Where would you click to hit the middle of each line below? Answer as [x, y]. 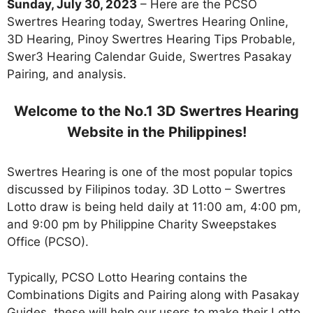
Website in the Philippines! [156, 132]
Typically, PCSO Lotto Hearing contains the [127, 277]
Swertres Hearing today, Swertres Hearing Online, [148, 21]
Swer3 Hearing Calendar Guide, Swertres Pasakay [149, 56]
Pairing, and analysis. [67, 74]
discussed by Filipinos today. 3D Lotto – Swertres [146, 190]
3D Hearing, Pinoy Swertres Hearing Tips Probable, [151, 39]
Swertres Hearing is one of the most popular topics [150, 172]
